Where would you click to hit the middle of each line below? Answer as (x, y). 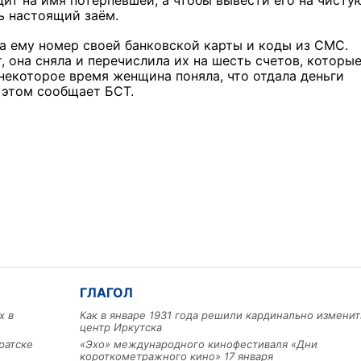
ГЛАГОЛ (106, 293)
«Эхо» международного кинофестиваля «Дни (199, 344)
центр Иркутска (121, 328)
